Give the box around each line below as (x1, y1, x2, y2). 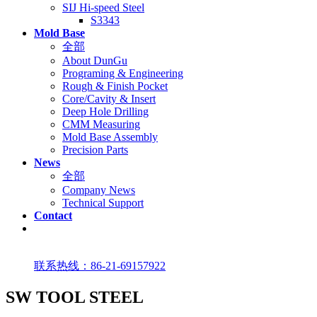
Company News (62, 184, 135, 196)
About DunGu (62, 54, 127, 67)
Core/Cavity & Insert (62, 93, 156, 105)
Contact (34, 209, 72, 221)
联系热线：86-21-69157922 (34, 260, 166, 272)
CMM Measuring (62, 118, 140, 130)
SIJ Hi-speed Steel (62, 1, 144, 13)
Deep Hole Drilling (62, 105, 149, 117)
